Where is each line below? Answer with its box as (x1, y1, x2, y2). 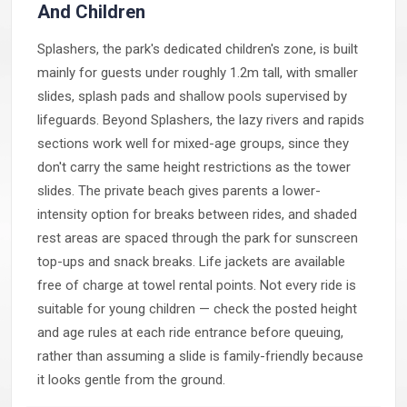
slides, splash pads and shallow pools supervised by (37, 88, 347, 104)
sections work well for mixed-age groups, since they (37, 135, 349, 152)
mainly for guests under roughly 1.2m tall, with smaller (37, 65, 358, 81)
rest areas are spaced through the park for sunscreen (37, 230, 358, 246)
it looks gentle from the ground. (37, 372, 225, 388)
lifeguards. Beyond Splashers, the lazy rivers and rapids (37, 112, 364, 128)
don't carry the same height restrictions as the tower (37, 159, 351, 175)
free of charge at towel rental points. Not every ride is (37, 277, 356, 293)
